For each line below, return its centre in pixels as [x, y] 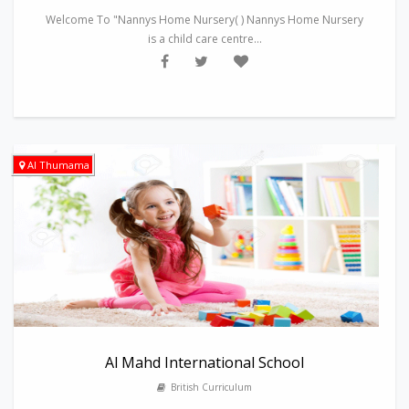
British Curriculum [209, 387]
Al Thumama [58, 165]
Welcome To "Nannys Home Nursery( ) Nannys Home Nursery [204, 20]
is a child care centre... [204, 39]
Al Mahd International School [204, 362]
